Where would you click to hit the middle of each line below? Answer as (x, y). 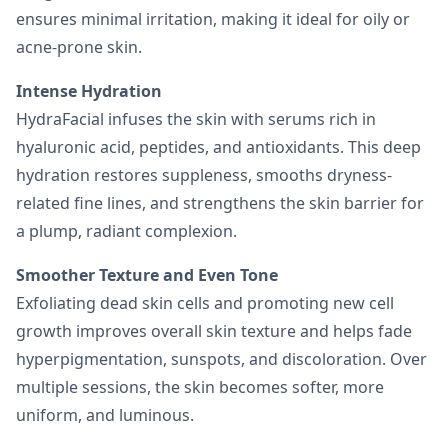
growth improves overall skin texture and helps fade (214, 331)
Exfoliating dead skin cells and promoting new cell (205, 303)
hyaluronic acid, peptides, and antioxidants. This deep (218, 147)
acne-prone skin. (79, 47)
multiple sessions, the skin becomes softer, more (200, 387)
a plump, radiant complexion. (126, 231)
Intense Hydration (89, 91)
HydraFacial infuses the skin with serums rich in (196, 119)
